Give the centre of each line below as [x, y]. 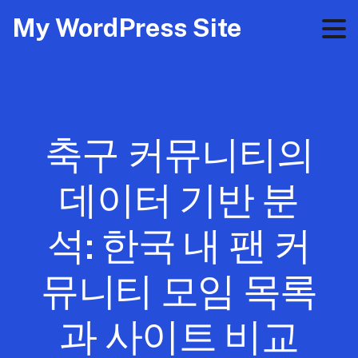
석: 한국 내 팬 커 [179, 245]
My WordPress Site [127, 28]
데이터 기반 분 [179, 200]
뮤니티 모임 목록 [179, 291]
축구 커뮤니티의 [179, 154]
